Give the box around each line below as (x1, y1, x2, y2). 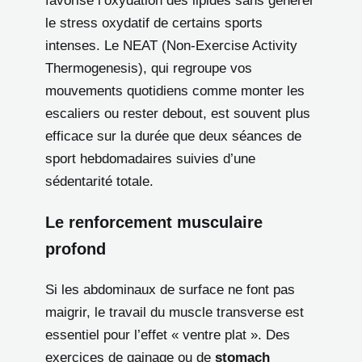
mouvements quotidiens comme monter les (45, 83, 305, 99)
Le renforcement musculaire (45, 213, 263, 232)
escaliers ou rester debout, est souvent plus (45, 106, 310, 122)
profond (45, 240, 106, 259)
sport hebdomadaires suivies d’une (45, 151, 255, 167)
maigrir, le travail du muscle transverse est (45, 305, 304, 321)
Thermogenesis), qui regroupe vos (45, 61, 252, 77)
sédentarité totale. (45, 174, 154, 190)
